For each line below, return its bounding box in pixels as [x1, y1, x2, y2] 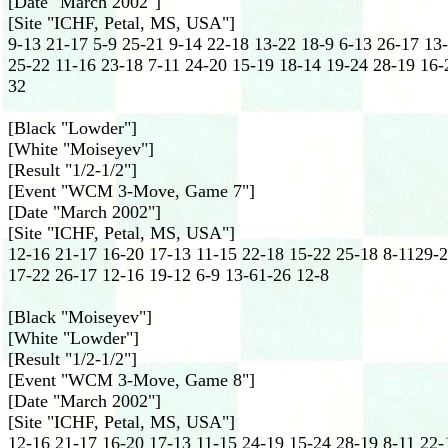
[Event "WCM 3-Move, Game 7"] [8, 181, 255, 201]
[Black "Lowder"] [8, 118, 137, 138]
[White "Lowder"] [8, 328, 139, 348]
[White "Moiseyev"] [8, 139, 154, 159]
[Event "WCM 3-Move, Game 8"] [8, 370, 255, 390]
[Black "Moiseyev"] [8, 307, 152, 327]
